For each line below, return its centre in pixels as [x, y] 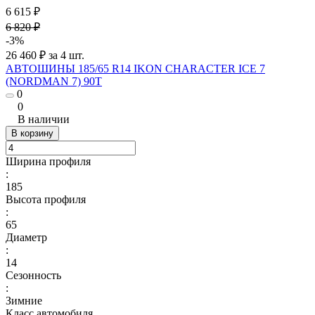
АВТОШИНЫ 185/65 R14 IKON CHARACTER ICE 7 [135, 68]
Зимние [24, 300]
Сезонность [33, 275]
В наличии [44, 119]
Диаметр [26, 237]
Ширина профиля [48, 161]
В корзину [32, 133]
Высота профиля [46, 199]
